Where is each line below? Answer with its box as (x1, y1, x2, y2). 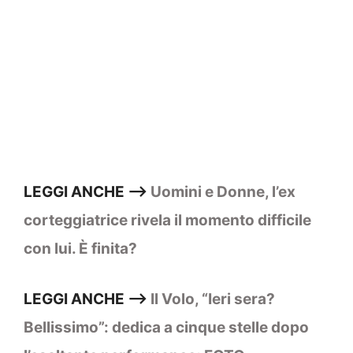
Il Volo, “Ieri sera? (150, 290, 275, 309)
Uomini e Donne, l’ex (150, 182, 295, 201)
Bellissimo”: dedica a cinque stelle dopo (24, 318, 309, 337)
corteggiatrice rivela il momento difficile (24, 210, 311, 229)
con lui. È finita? (24, 239, 137, 258)
